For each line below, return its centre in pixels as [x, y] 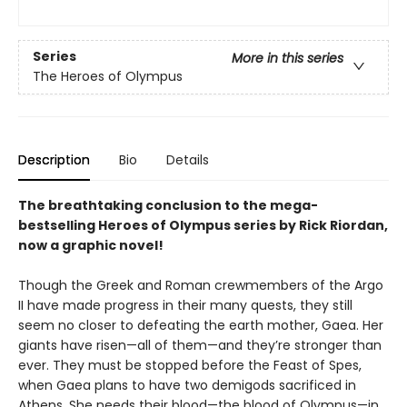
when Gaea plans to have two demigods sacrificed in [187, 385]
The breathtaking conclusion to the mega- [168, 205]
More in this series [288, 59]
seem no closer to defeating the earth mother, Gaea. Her [201, 325]
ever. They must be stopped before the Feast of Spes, [190, 365]
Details [188, 160]
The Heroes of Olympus [108, 77]
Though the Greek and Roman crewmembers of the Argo [201, 285]
